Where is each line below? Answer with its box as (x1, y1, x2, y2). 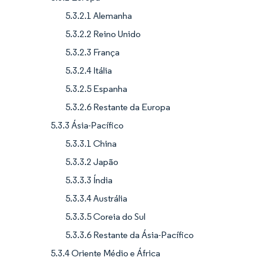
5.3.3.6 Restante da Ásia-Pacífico (65, 229, 194, 240)
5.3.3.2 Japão (65, 156, 118, 167)
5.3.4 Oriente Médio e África (51, 247, 160, 259)
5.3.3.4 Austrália (65, 192, 127, 204)
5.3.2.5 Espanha (65, 82, 127, 94)
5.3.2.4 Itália (65, 64, 112, 76)
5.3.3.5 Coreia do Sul (65, 210, 146, 222)
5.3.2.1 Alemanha (65, 9, 132, 21)
